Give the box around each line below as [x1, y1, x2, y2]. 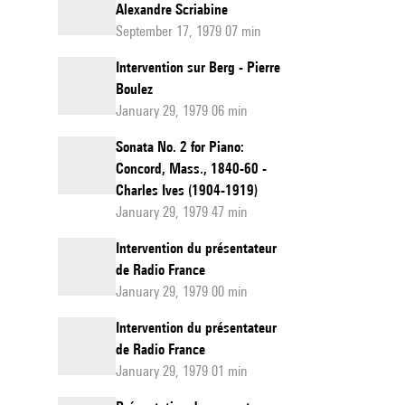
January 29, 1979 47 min [116, 203, 248, 221]
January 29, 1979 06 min [116, 102, 248, 119]
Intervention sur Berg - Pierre [116, 59, 280, 76]
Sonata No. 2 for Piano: [116, 138, 244, 155]
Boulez [116, 80, 153, 98]
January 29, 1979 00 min [116, 283, 248, 300]
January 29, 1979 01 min [116, 363, 248, 380]
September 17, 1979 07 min [116, 23, 261, 40]
